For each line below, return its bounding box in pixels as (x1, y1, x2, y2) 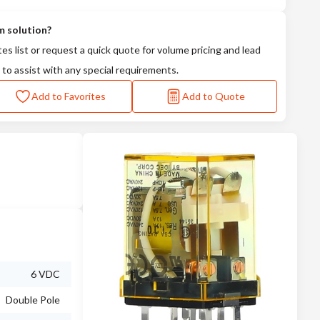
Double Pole (6, 294, 60, 306)
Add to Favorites (31, 90, 106, 102)
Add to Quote (181, 90, 245, 102)
